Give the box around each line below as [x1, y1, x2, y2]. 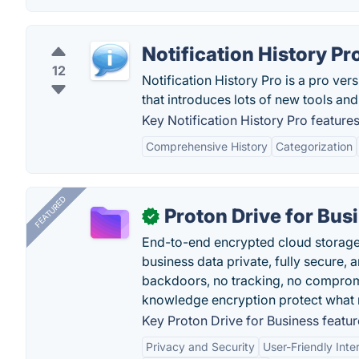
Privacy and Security [146, 340, 255, 353]
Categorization [276, 139, 353, 153]
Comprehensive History [146, 139, 268, 153]
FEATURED [32, 194, 68, 230]
